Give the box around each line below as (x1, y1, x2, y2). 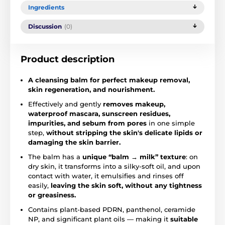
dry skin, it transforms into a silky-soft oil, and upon (28, 162, 200, 170)
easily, (28, 181, 51, 189)
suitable (170, 214, 198, 223)
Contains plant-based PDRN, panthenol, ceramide (28, 205, 195, 213)
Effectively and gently (28, 99, 103, 108)
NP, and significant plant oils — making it (28, 214, 170, 223)
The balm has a (28, 152, 82, 161)
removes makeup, (103, 99, 165, 108)
